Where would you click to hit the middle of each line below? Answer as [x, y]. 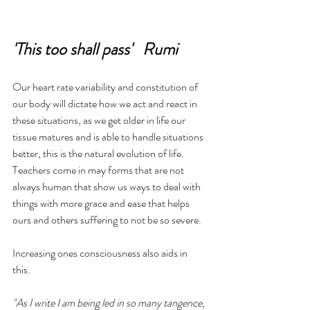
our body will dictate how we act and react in [106, 104]
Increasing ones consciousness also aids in [101, 253]
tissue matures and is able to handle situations [109, 137]
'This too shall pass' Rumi [95, 49]
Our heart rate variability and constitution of [106, 87]
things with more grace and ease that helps [102, 203]
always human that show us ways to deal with [108, 187]
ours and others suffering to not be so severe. [107, 220]
